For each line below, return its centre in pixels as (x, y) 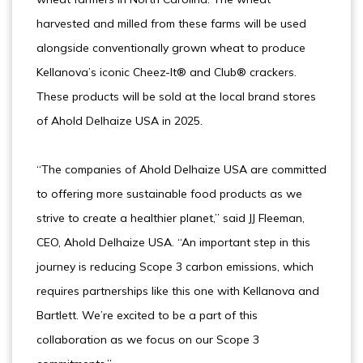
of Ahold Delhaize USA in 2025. (120, 121)
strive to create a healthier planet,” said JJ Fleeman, (171, 218)
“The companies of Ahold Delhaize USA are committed (181, 169)
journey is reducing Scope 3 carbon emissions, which (175, 267)
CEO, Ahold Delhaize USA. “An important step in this (173, 242)
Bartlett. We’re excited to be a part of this (147, 315)
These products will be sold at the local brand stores (176, 96)
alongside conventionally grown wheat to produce (171, 48)
